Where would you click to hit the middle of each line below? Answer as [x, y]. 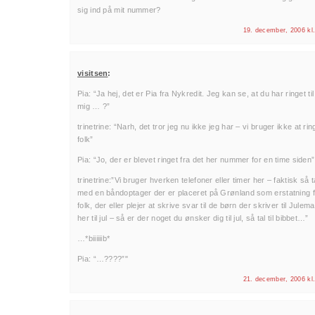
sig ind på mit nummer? [119, 10]
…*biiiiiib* [94, 238]
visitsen [93, 73]
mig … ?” [94, 106]
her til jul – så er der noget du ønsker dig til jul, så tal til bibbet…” [193, 218]
